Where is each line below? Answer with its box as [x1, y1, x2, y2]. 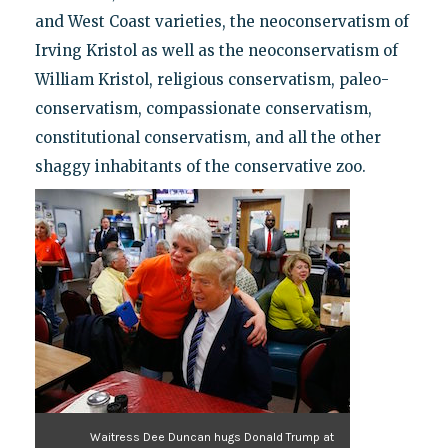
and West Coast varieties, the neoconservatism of [34, 11, 409, 31]
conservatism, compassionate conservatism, [34, 98, 372, 118]
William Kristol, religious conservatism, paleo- [34, 69, 389, 89]
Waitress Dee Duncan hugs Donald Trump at [89, 429, 334, 444]
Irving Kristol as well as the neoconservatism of [34, 40, 398, 60]
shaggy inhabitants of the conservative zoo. [34, 156, 366, 176]
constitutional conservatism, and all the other [34, 127, 381, 147]
